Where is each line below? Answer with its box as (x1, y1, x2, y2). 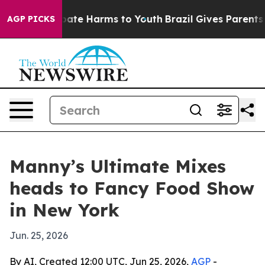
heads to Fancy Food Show (9, 177, 254, 199)
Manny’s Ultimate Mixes (9, 155, 226, 177)
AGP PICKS (7, 14, 55, 24)
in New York (9, 199, 119, 221)
